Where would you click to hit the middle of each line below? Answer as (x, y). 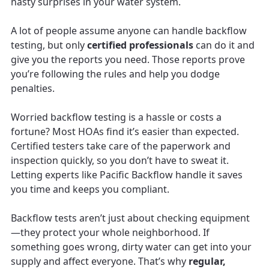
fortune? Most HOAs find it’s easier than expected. (125, 131)
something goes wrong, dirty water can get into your (131, 246)
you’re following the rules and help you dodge (115, 74)
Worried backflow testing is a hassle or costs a (116, 117)
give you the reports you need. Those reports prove (128, 59)
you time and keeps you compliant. (90, 189)
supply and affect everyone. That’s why (100, 261)
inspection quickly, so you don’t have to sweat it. (120, 160)
